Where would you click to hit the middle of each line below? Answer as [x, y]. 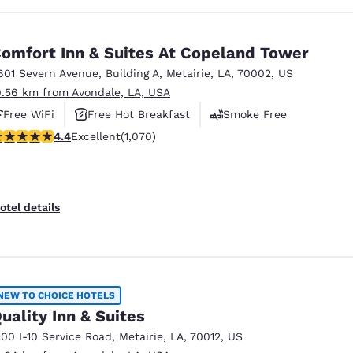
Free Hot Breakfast [139, 114]
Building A [132, 73]
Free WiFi [29, 114]
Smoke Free [255, 114]
